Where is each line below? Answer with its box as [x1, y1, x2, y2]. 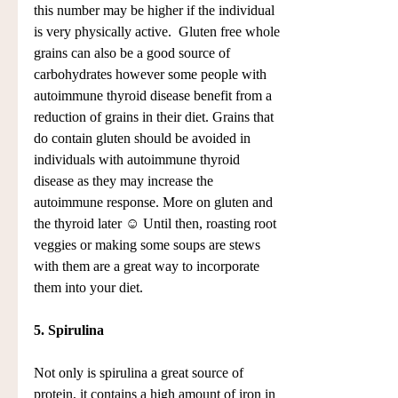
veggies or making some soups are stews [34, 237, 264, 253]
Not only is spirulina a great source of [34, 365, 247, 381]
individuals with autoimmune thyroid [34, 152, 243, 168]
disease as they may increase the [34, 173, 217, 189]
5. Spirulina [34, 322, 104, 338]
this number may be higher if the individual [34, 3, 278, 19]
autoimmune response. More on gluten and [34, 195, 276, 211]
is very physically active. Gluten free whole [34, 24, 283, 40]
